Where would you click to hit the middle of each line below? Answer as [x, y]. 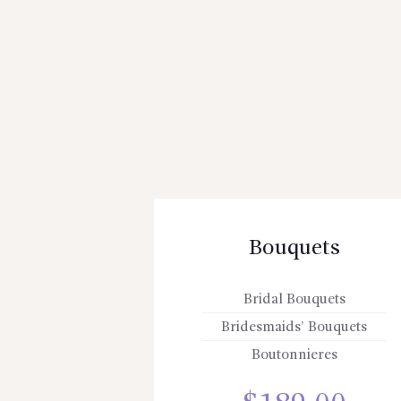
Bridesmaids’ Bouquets [294, 328]
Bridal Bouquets [294, 299]
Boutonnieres [294, 356]
